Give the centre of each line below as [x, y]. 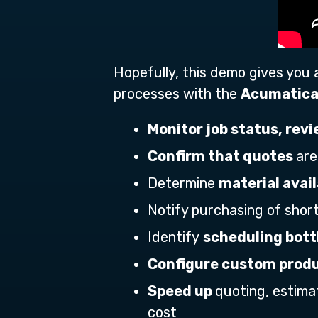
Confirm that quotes [222, 156]
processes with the [177, 94]
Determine [183, 183]
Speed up [181, 291]
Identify [175, 237]
